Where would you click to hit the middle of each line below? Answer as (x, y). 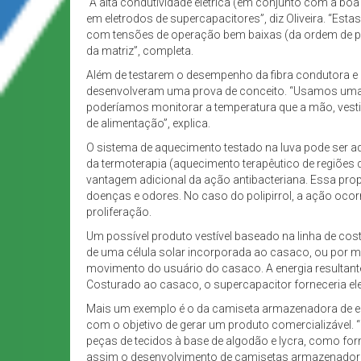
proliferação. (119, 212)
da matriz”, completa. (140, 51)
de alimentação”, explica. (148, 124)
